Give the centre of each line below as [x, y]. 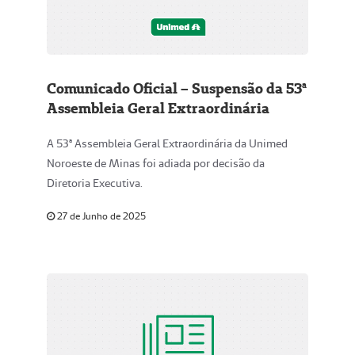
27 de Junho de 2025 [100, 216]
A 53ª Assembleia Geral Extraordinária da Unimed [167, 143]
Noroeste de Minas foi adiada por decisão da [156, 163]
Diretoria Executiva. [95, 183]
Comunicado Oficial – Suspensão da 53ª [177, 88]
